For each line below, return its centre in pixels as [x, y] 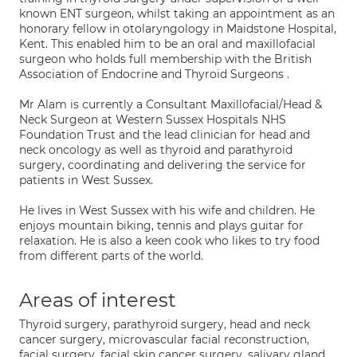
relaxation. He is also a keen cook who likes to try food [169, 241]
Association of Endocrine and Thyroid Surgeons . [154, 74]
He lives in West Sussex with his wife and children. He [167, 210]
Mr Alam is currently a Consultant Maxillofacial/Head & [171, 104]
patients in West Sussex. [86, 180]
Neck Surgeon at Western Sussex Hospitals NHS [153, 120]
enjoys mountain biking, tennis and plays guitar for [161, 226]
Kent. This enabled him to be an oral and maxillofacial [167, 44]
